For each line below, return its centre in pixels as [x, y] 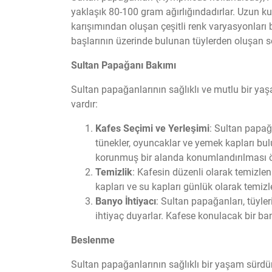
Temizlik [114, 172]
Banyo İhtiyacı [126, 201]
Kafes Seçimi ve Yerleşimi [152, 128]
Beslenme [93, 240]
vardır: [84, 104]
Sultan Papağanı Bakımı [124, 65]
